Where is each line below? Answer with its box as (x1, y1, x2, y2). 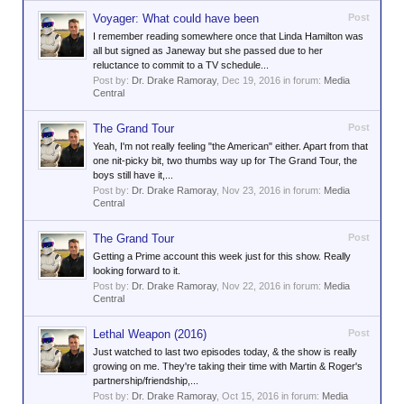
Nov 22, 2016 (222, 280, 280, 291)
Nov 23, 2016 (222, 185, 280, 196)
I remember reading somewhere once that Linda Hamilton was (93, 31, 363, 41)
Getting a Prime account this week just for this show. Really (93, 251, 351, 262)
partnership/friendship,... (93, 375, 198, 386)
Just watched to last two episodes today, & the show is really (93, 346, 357, 357)
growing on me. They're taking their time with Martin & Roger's (93, 361, 363, 372)
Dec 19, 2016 (222, 75, 280, 86)
